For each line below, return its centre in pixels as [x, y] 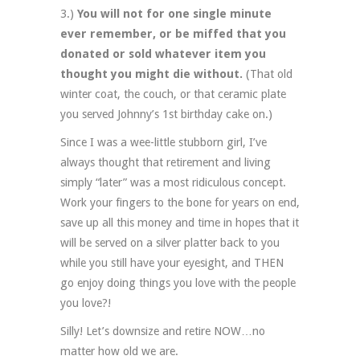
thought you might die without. [151, 74]
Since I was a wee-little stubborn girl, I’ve [164, 142]
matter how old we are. [119, 351]
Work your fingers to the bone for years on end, [180, 202]
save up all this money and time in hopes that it [180, 222]
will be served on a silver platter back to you [170, 242]
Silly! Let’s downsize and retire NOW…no [163, 331]
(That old [268, 74]
